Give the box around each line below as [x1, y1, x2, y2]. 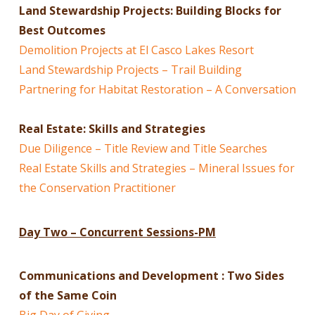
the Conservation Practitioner [18, 180, 176, 196]
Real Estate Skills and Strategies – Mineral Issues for [18, 160, 295, 176]
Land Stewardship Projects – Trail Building [18, 62, 242, 78]
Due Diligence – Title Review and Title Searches [18, 141, 267, 157]
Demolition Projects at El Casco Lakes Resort [18, 42, 254, 58]
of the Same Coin [18, 287, 117, 303]
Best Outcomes [18, 22, 105, 39]
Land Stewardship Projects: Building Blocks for [18, 3, 281, 19]
